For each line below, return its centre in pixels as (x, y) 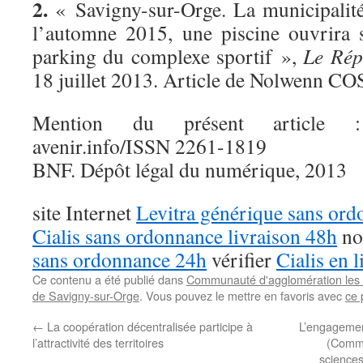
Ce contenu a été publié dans (109, 279)
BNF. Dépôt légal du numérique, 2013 (190, 169)
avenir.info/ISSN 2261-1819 (149, 146)
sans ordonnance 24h (120, 259)
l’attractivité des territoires (98, 342)
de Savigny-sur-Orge (86, 295)
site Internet (84, 212)
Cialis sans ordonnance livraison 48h (185, 236)
